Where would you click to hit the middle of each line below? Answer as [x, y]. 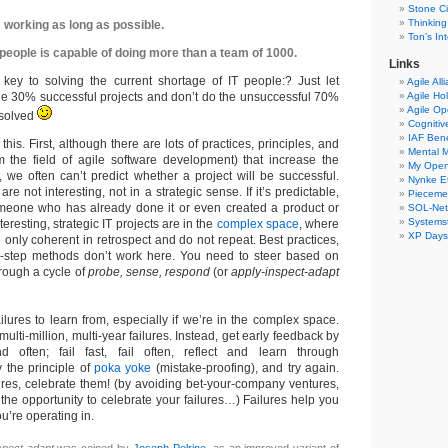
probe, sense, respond [148, 272]
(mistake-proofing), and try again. [245, 368]
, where [319, 224]
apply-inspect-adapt [285, 272]
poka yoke [123, 368]
